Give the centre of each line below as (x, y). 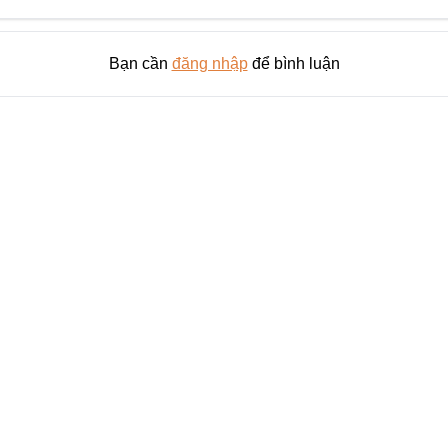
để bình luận (293, 63)
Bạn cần (140, 63)
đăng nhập (209, 63)
